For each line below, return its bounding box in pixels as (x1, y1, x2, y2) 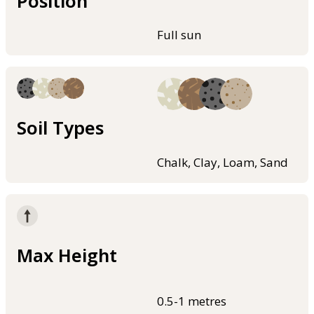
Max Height (17, 243, 117, 267)
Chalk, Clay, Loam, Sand (157, 153, 288, 170)
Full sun (157, 27, 201, 43)
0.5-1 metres (157, 292, 226, 309)
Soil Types (17, 116, 104, 140)
